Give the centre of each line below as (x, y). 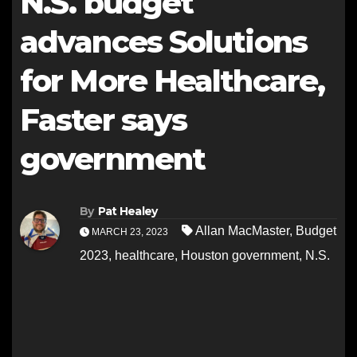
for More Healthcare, (173, 81)
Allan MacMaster (242, 231)
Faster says (104, 120)
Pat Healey (127, 212)
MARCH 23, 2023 (130, 232)
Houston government (240, 256)
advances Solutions (163, 42)
